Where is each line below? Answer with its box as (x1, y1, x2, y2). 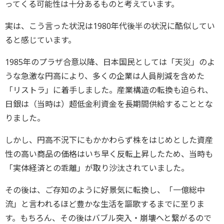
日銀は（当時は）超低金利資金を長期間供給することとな (5, 98, 213, 109)
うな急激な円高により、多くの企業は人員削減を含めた (5, 70, 204, 81)
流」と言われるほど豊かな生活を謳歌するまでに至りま (5, 198, 204, 209)
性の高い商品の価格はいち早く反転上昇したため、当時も (5, 148, 213, 159)
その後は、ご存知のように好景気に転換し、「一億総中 (5, 184, 205, 195)
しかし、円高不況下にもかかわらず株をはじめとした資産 (5, 134, 213, 145)
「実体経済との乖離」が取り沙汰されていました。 (5, 162, 189, 173)
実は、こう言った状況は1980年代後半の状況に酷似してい (5, 20, 215, 31)
